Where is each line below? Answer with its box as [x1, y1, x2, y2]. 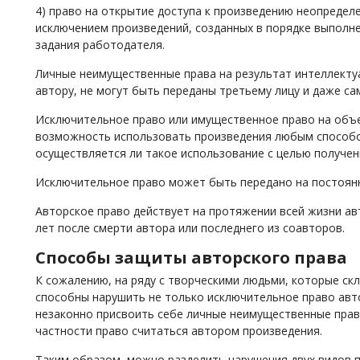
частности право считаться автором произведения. [35, 323, 322, 338]
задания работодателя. [35, 37, 165, 52]
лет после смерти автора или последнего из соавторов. [35, 220, 345, 235]
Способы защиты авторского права [35, 247, 347, 268]
